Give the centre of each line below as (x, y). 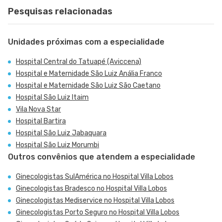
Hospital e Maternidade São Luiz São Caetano (88, 85)
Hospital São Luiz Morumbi (57, 145)
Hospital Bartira (41, 121)
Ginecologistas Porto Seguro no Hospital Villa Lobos (98, 212)
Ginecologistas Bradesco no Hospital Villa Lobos (91, 189)
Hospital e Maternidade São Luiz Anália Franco (89, 74)
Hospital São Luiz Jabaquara (61, 133)
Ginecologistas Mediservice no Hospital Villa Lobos (95, 200)
